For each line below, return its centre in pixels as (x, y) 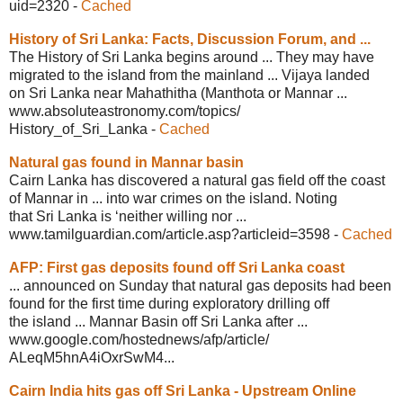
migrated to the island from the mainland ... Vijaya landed (189, 75)
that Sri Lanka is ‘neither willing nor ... (128, 216)
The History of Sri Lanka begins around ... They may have (192, 57)
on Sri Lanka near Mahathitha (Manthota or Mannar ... (178, 93)
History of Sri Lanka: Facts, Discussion (143, 39)
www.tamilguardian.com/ (87, 234)
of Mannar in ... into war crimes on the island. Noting (173, 198)
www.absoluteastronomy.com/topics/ (125, 111)
